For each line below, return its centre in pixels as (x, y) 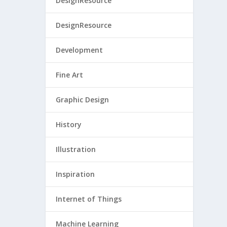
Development (80, 50)
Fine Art (70, 75)
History (69, 124)
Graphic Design (83, 100)
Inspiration (75, 174)
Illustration (76, 149)
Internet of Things (89, 199)
